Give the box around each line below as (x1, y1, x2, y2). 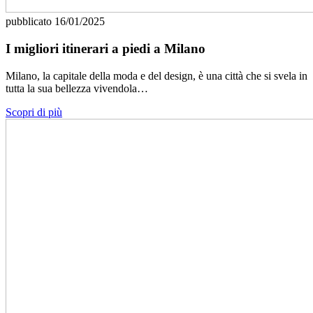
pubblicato (6, 15, 54, 28)
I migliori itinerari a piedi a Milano (6, 41, 205, 57)
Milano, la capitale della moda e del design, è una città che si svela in (6, 69, 307, 82)
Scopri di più (6, 105, 62, 118)
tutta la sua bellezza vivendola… (6, 82, 148, 94)
